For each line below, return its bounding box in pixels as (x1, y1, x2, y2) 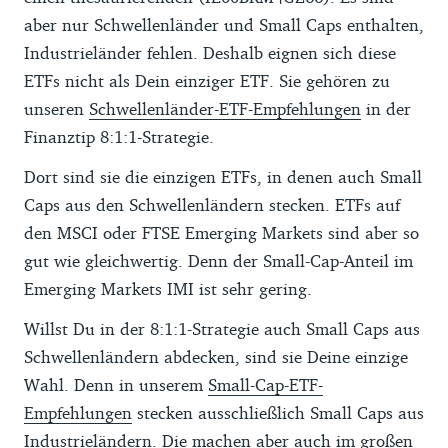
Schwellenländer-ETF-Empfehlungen (89, 97, 361, 119)
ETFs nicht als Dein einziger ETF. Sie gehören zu (24, 69, 390, 91)
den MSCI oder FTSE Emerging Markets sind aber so (24, 221, 419, 243)
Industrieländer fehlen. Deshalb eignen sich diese (24, 41, 396, 63)
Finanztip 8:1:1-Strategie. (24, 125, 214, 147)
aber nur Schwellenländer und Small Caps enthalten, (24, 13, 424, 35)
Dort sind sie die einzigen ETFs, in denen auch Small (24, 165, 422, 187)
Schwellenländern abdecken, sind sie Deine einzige (24, 345, 408, 367)
